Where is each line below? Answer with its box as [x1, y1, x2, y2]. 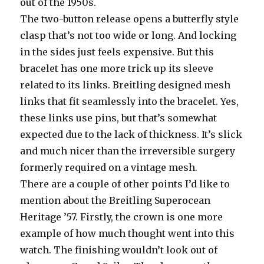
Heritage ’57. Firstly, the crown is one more [20, 210, 223, 223]
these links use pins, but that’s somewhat [20, 111, 217, 124]
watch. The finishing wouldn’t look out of [20, 243, 218, 256]
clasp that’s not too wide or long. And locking [20, 29, 237, 41]
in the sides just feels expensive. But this [20, 45, 214, 58]
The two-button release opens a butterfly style [20, 12, 239, 25]
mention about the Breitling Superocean [20, 194, 211, 206]
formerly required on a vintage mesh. [20, 161, 198, 173]
